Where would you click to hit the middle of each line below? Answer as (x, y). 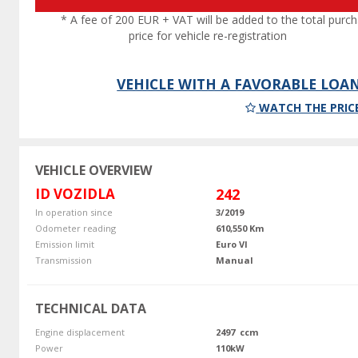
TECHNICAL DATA (90, 309)
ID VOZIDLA (75, 194)
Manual (235, 261)
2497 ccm (237, 332)
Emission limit (64, 245)
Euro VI (232, 245)
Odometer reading (75, 229)
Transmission (63, 261)
